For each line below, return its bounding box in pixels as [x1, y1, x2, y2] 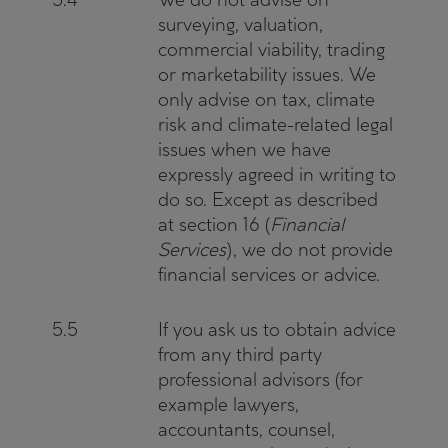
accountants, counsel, [158, 418, 335, 441]
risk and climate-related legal [158, 113, 393, 136]
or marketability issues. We [158, 63, 376, 86]
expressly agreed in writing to [158, 163, 396, 186]
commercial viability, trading [158, 38, 385, 61]
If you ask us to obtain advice [158, 318, 396, 341]
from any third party [158, 343, 322, 366]
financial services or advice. [158, 263, 380, 286]
